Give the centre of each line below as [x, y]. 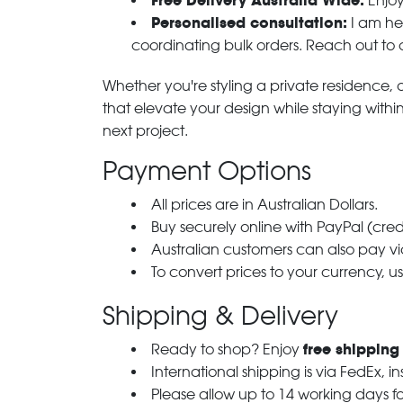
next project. [145, 131]
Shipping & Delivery [220, 316]
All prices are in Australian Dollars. [264, 205]
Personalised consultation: [249, 23]
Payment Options [207, 171]
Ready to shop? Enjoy [227, 349]
